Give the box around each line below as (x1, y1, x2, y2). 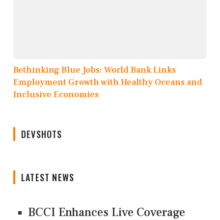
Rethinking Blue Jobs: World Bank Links (13, 64, 176, 76)
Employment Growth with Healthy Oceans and (13, 76, 202, 88)
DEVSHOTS (21, 127, 62, 140)
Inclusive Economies (13, 88, 99, 100)
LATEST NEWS (21, 170, 75, 184)
